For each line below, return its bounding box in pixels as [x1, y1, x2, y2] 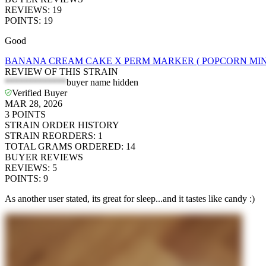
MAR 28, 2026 [5, 99, 62, 109]
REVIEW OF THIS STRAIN [5, 66, 118, 77]
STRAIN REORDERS [5, 131, 93, 141]
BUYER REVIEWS [5, 152, 83, 163]
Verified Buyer [12, 88, 67, 99]
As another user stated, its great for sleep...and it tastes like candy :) [5, 194, 255, 204]
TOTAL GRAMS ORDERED [5, 141, 121, 152]
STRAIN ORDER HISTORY [5, 120, 119, 131]
